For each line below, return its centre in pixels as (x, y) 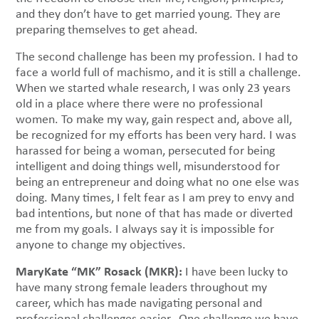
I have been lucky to (236, 272)
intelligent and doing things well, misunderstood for (148, 166)
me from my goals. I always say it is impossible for (145, 229)
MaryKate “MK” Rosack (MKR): (99, 271)
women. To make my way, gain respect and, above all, (154, 119)
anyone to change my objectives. (103, 245)
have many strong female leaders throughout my (142, 287)
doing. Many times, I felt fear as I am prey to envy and (155, 198)
